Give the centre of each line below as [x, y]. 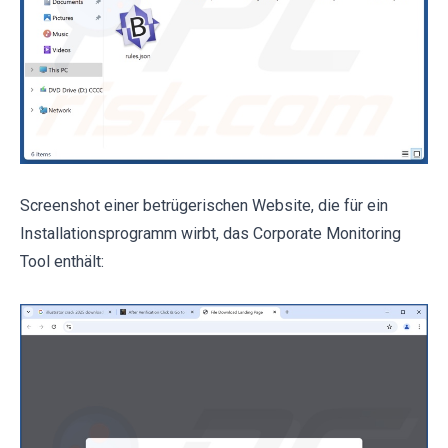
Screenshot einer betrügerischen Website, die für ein [204, 205]
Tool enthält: [62, 261]
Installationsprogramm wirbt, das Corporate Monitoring [210, 233]
